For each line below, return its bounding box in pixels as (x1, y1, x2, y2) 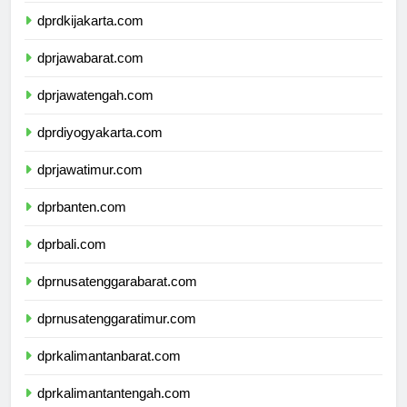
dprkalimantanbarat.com (37, 364, 181, 381)
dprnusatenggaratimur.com (37, 327, 196, 343)
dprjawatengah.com (37, 104, 154, 120)
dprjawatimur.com (37, 178, 143, 194)
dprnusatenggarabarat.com (37, 290, 197, 306)
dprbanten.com (37, 215, 126, 232)
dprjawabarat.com (37, 66, 144, 83)
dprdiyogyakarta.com (37, 141, 163, 157)
